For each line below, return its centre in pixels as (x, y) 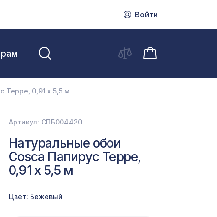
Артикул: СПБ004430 (46, 122)
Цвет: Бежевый (36, 196)
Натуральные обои (65, 143)
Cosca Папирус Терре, (75, 157)
